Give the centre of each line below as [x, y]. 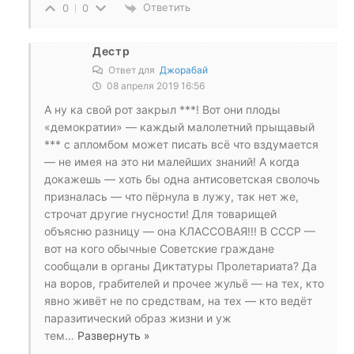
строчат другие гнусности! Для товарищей [160, 213]
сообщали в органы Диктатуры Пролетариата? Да [181, 265]
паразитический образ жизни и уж [138, 318]
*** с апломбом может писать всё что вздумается [181, 144]
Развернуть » [114, 335]
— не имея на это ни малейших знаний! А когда [172, 161]
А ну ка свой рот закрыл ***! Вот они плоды [162, 109]
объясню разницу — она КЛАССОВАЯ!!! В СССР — [180, 231]
